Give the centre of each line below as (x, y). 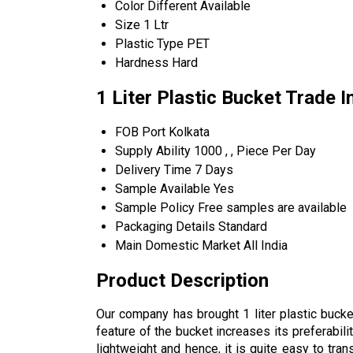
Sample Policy (155, 207)
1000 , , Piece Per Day (255, 150)
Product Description (182, 280)
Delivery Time (153, 169)
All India (266, 245)
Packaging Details (165, 226)
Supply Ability (153, 150)
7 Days (214, 169)
